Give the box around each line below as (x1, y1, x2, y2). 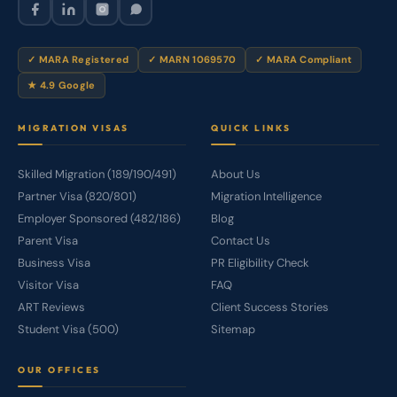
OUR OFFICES (18, 364, 101, 376)
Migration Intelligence (211, 188, 322, 204)
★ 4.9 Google (27, 79, 96, 91)
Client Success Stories (211, 299, 329, 315)
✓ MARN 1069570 (148, 53, 237, 66)
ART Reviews (18, 299, 85, 315)
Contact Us (211, 232, 270, 248)
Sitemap (211, 321, 255, 337)
